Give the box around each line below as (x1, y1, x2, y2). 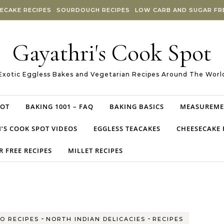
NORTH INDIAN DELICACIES (46, 215, 145, 222)
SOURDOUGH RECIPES (56, 6, 130, 13)
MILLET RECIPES (68, 146, 123, 155)
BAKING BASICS (109, 102, 164, 111)
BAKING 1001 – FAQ (25, 102, 93, 111)
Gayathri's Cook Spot (12, 38, 211, 67)
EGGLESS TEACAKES (93, 124, 160, 133)
